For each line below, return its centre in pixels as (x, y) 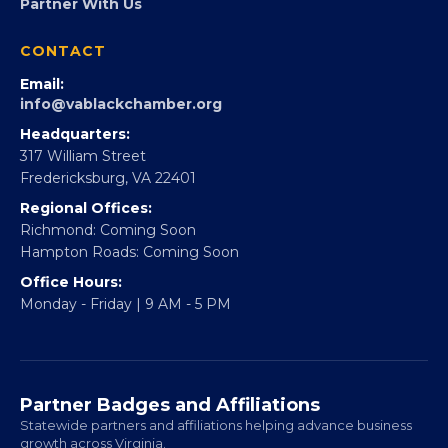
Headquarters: (75, 134)
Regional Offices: (86, 208)
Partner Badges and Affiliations (170, 405)
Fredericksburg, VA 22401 (108, 178)
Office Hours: (71, 282)
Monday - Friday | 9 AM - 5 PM (125, 304)
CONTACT (63, 51)
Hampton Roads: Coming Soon (129, 252)
